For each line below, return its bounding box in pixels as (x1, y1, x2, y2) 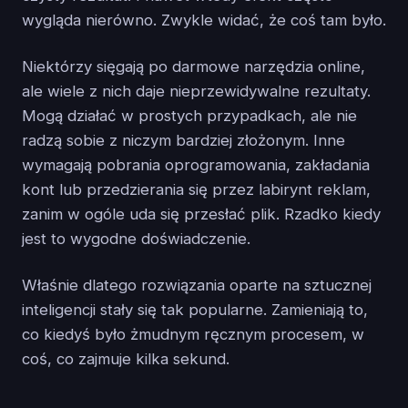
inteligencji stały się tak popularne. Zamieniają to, (22, 301, 368, 320)
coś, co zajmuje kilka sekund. (22, 350, 229, 369)
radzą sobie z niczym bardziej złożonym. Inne (22, 131, 345, 150)
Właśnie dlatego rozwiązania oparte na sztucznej (22, 276, 372, 295)
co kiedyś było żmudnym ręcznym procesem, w (22, 325, 364, 344)
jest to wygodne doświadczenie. (22, 229, 250, 249)
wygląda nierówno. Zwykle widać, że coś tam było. (22, 11, 386, 30)
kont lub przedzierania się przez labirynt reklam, (22, 180, 371, 199)
